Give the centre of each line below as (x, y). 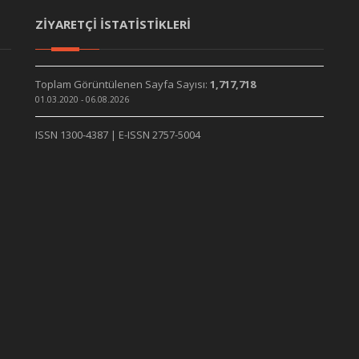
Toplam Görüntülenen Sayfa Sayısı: (123, 84)
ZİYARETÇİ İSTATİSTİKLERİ (113, 24)
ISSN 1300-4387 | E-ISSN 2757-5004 (118, 135)
